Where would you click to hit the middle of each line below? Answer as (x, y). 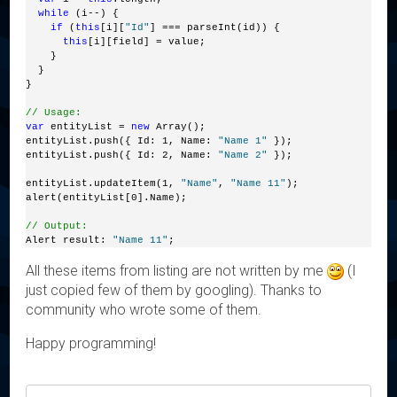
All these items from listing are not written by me (177, 270)
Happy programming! (91, 343)
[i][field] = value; (147, 41)
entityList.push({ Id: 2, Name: (122, 155)
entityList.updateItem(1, (104, 183)
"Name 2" (243, 155)
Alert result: (70, 240)
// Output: (57, 226)
